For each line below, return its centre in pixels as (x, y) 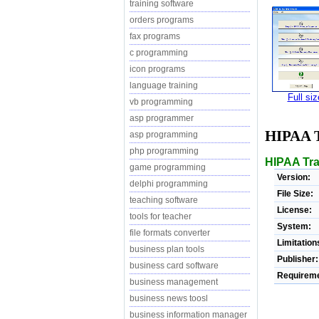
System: (294, 226)
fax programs (155, 36)
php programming (164, 151)
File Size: (295, 193)
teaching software (164, 200)
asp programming (164, 135)
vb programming (161, 102)
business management (174, 282)
